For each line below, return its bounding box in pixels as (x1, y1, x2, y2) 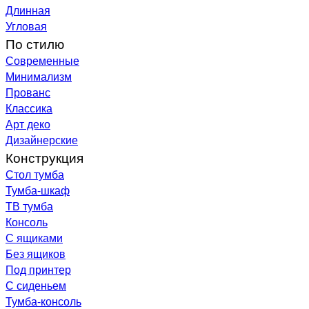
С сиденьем (6, 277, 66, 293)
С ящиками (6, 230, 63, 246)
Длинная (6, 2, 50, 18)
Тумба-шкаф (6, 182, 70, 198)
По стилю (6, 34, 64, 52)
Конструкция (6, 148, 83, 166)
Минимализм (6, 68, 72, 84)
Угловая (6, 18, 47, 34)
